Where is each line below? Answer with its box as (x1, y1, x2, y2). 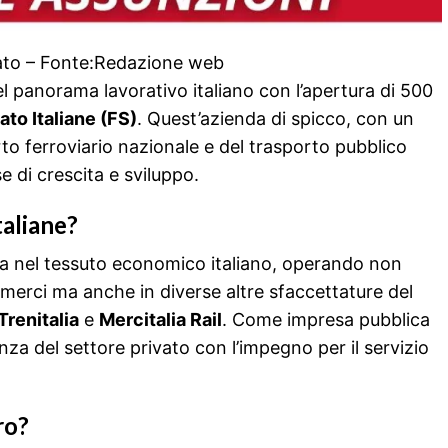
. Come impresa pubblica (222, 308, 430, 330)
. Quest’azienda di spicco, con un (137, 107, 414, 129)
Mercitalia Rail (99, 308, 222, 330)
